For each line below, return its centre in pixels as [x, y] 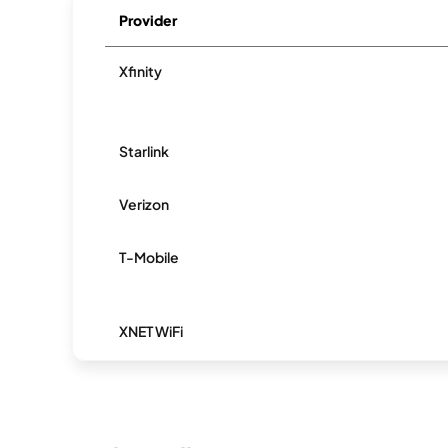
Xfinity [141, 71]
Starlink [144, 151]
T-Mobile [149, 257]
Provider [148, 20]
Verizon [144, 204]
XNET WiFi [151, 331]
